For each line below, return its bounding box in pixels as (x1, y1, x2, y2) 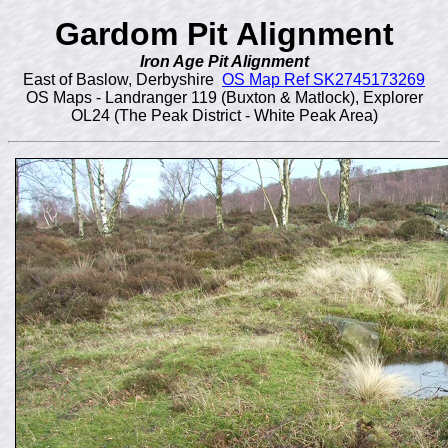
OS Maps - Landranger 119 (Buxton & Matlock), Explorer (25, 89, 423, 106)
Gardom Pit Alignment (54, 16, 394, 52)
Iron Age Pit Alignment (139, 53, 309, 70)
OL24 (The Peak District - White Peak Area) (70, 107, 378, 124)
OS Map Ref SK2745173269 (222, 71, 425, 88)
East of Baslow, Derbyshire (23, 71, 222, 88)
